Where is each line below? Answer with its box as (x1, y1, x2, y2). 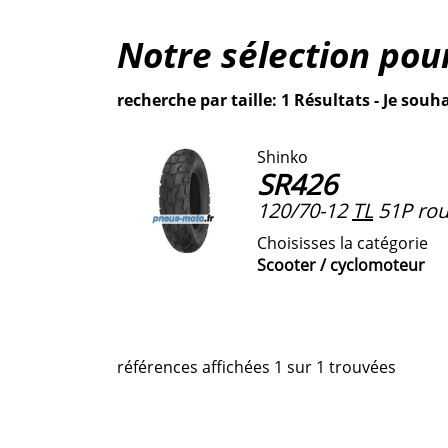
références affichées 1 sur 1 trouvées (117, 355, 396, 378)
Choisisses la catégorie (257, 231, 428, 254)
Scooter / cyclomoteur (257, 253, 425, 276)
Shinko (257, 145, 308, 168)
